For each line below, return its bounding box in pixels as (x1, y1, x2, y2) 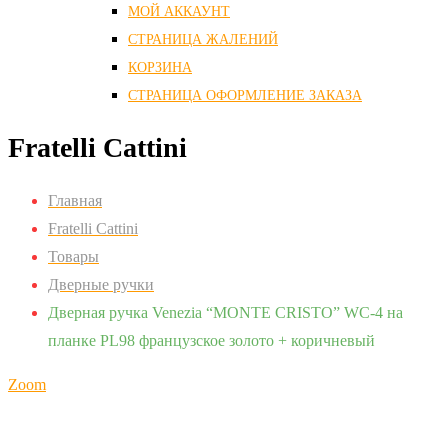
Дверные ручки (48, 276, 154, 294)
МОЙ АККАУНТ (128, 4, 230, 19)
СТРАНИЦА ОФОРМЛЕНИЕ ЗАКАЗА (128, 88, 362, 103)
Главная (48, 192, 102, 210)
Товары (48, 248, 99, 266)
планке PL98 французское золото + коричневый (48, 332, 375, 350)
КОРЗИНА (128, 60, 192, 75)
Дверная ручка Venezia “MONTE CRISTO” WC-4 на (48, 304, 403, 322)
